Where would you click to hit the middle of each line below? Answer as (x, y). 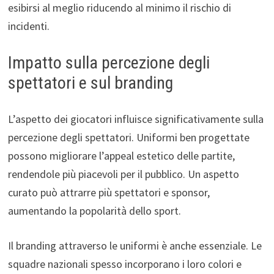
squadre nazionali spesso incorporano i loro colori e (124, 264)
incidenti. (28, 26)
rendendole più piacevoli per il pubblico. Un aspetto (123, 174)
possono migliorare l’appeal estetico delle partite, (121, 156)
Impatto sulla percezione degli (109, 63)
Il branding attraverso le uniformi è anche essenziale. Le (135, 246)
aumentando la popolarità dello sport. (94, 211)
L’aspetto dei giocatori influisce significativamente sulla (135, 119)
